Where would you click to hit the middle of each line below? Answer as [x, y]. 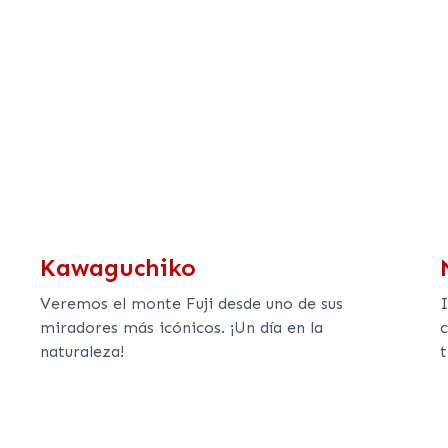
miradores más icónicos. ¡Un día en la [181, 328]
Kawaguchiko [117, 268]
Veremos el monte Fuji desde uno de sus [191, 304]
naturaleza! [81, 352]
